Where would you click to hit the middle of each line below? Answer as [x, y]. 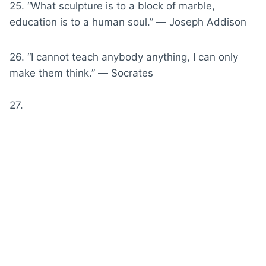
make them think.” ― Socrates [81, 73]
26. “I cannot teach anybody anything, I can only [124, 57]
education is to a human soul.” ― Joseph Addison [128, 22]
